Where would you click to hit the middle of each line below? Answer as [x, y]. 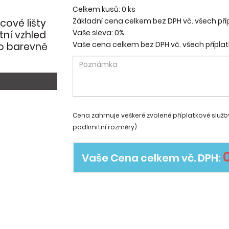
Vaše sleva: [93, 33]
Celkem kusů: [97, 9]
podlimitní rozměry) [105, 127]
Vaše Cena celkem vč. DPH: [152, 158]
